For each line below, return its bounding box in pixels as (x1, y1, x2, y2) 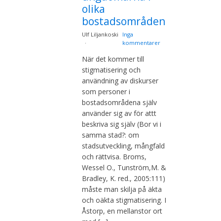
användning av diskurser (82, 76, 158, 86)
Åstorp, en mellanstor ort (82, 206, 162, 216)
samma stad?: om (82, 130, 139, 140)
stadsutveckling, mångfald (82, 141, 165, 151)
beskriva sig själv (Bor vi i (82, 119, 161, 129)
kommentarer (122, 39, 161, 47)
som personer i (82, 87, 130, 97)
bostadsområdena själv (82, 98, 157, 108)
